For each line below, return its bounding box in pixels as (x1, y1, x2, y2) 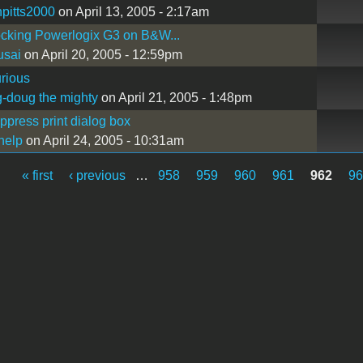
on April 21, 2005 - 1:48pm (97, 90, 252, 105)
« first (22, 168, 53, 182)
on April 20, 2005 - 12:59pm (20, 47, 182, 62)
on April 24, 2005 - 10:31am (22, 133, 184, 147)
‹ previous (69, 168, 126, 182)
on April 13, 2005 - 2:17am (54, 4, 209, 19)
